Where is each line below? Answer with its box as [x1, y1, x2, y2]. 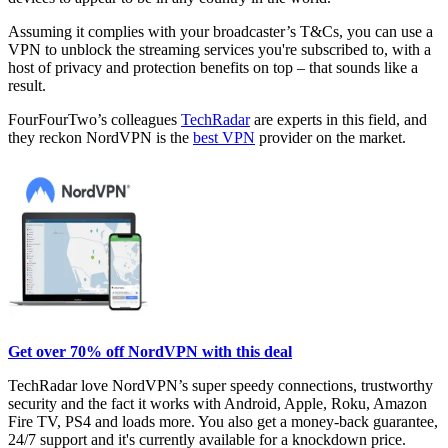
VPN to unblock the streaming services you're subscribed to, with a [8, 41, 431, 59]
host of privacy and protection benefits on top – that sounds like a [8, 59, 418, 77]
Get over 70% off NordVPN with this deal [8, 343, 292, 361]
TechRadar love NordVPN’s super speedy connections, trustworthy [8, 377, 433, 395]
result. [8, 77, 46, 95]
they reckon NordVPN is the [8, 129, 193, 147]
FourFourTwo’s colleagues [8, 111, 181, 129]
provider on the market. [255, 129, 406, 147]
